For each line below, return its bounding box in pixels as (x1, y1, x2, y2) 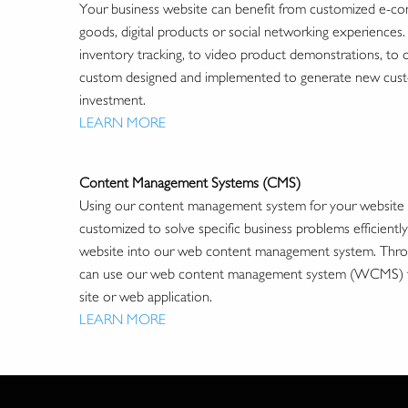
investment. (79, 92, 146, 108)
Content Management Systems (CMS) (79, 175, 301, 191)
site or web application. (79, 289, 212, 305)
